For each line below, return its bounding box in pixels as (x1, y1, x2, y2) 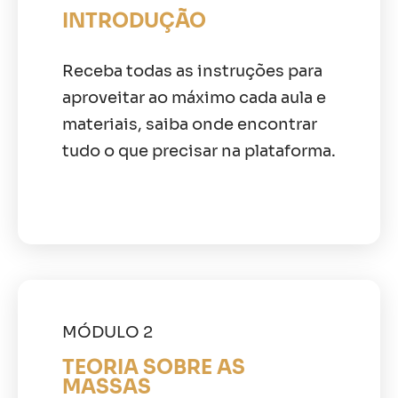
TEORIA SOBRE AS (62, 354, 245, 379)
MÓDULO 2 (62, 322, 153, 342)
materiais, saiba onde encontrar (62, 114, 317, 134)
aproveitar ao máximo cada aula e (62, 87, 326, 107)
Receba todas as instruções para (62, 60, 322, 81)
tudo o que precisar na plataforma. (62, 140, 336, 161)
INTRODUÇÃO (62, 8, 206, 33)
